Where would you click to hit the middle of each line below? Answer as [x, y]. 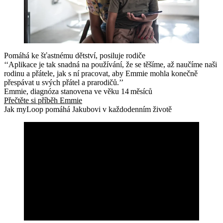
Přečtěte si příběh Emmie [43, 100]
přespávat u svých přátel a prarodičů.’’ [64, 82]
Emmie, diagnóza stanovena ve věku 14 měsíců [78, 91]
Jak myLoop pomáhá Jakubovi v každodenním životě [88, 109]
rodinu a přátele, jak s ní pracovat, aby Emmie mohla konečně [101, 73]
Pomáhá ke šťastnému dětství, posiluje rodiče [75, 55]
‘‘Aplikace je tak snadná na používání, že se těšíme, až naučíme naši [111, 64]
